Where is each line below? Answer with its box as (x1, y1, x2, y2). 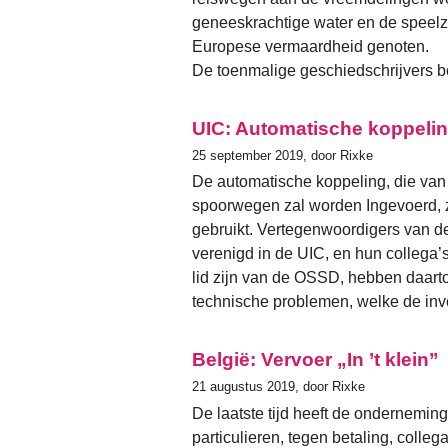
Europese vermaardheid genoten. (192, 38, 429, 56)
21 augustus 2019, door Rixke (192, 379, 365, 395)
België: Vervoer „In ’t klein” (192, 349, 439, 371)
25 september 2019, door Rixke (192, 148, 373, 164)
